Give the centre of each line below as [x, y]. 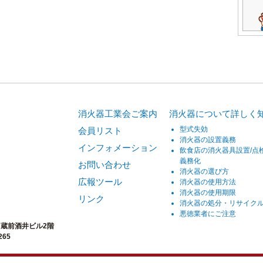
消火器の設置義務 [208, 139]
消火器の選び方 [204, 171]
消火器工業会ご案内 [118, 113]
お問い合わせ [104, 164]
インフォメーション [118, 147]
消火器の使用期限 [208, 192]
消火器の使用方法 [208, 181]
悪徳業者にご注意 [208, 213]
